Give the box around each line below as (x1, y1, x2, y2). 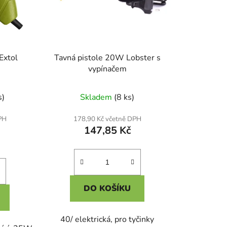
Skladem (80, 92, 115, 103)
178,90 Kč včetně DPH (73, 115, 141, 124)
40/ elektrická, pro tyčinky (60, 214, 155, 225)
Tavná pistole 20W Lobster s (54, 52, 161, 64)
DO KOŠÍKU (84, 183, 131, 195)
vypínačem (88, 63, 127, 75)
